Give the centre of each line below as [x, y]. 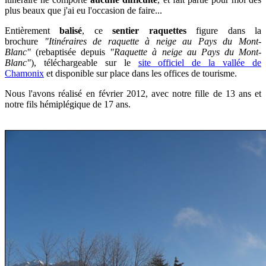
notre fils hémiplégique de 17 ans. [69, 104]
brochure [25, 41]
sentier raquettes [154, 30]
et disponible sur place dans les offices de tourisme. [140, 73]
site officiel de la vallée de [200, 62]
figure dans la [229, 30]
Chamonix [24, 73]
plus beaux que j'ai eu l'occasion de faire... [83, 10]
